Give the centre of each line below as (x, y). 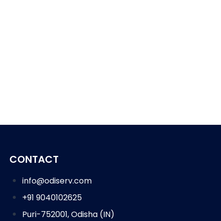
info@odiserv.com (57, 181)
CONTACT (34, 159)
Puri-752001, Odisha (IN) (68, 214)
